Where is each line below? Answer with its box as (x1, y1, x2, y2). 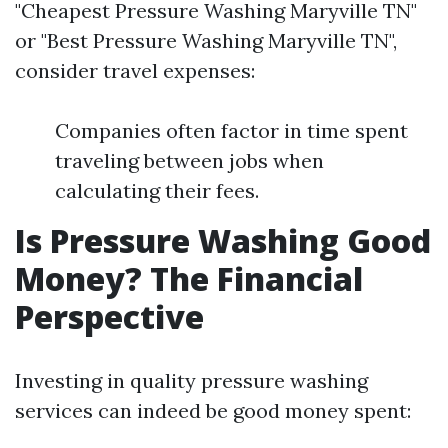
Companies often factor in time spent (55, 118, 408, 143)
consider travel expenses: (15, 58, 255, 83)
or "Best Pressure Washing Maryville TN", (15, 28, 397, 53)
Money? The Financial (15, 257, 363, 300)
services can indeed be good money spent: (15, 398, 411, 423)
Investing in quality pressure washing (15, 368, 368, 393)
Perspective (15, 295, 204, 338)
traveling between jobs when (55, 148, 324, 173)
